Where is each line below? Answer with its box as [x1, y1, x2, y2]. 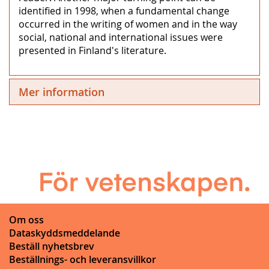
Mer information [19, 84, 104, 99]
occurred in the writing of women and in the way [19, 17, 237, 31]
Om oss [9, 213, 44, 226]
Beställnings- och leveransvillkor [9, 252, 156, 266]
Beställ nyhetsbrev [9, 239, 94, 253]
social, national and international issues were [19, 30, 223, 44]
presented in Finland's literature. [19, 43, 166, 57]
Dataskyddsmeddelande [9, 226, 120, 240]
